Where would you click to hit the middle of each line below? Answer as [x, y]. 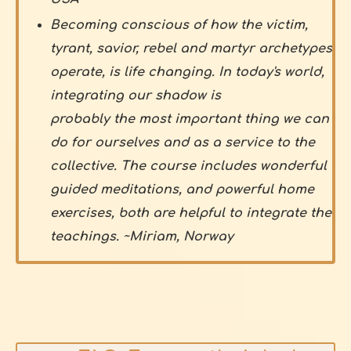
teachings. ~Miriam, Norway [142, 237]
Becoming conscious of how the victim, [179, 25]
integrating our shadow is [136, 96]
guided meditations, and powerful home [182, 190]
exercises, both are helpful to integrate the [191, 213]
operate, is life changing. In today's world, [187, 72]
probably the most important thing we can [190, 119]
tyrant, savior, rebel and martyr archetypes [191, 49]
